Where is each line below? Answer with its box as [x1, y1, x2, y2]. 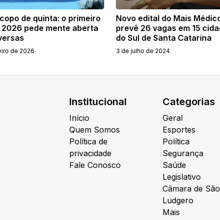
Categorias [163, 95, 215, 108]
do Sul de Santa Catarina [116, 32, 212, 43]
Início [69, 112, 89, 123]
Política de [69, 136, 108, 146]
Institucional [69, 95, 127, 108]
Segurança [163, 148, 203, 158]
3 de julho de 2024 [116, 47, 170, 55]
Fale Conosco [69, 160, 121, 170]
